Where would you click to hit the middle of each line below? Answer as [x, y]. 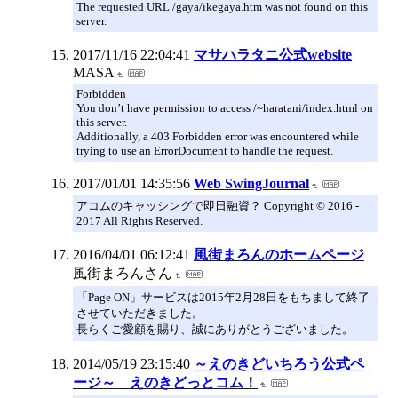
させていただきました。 [140, 313]
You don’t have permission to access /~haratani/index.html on [225, 107]
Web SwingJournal [251, 183]
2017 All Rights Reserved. [139, 220]
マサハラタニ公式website [273, 54]
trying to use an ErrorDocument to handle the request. [205, 150]
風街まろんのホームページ [279, 254]
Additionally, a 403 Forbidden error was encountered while [218, 136]
